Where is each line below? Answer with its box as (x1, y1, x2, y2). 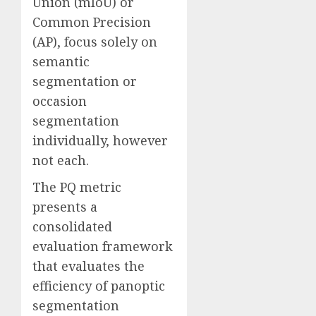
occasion (32, 92, 87, 110)
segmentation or (32, 73, 137, 90)
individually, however (32, 132, 168, 150)
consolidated (32, 218, 112, 236)
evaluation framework (32, 238, 173, 255)
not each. (32, 152, 89, 169)
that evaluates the (32, 257, 145, 275)
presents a (32, 198, 97, 216)
